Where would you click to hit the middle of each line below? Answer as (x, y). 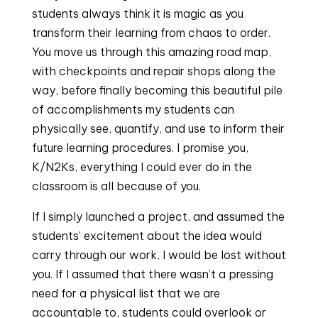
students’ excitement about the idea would (147, 236)
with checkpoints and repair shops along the (153, 71)
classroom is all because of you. (116, 186)
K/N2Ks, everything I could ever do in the (142, 167)
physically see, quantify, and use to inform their (158, 128)
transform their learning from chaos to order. (151, 33)
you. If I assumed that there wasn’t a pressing (152, 274)
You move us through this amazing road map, (151, 52)
